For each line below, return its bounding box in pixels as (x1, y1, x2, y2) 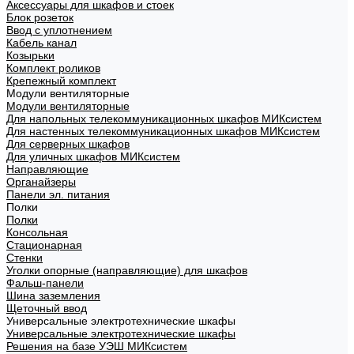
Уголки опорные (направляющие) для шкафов (6, 264, 247, 277)
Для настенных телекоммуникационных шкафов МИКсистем (6, 125, 320, 137)
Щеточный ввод (6, 302, 87, 314)
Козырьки (6, 49, 55, 62)
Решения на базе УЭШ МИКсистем (6, 340, 187, 352)
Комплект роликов (6, 62, 100, 74)
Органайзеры (6, 175, 76, 188)
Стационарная (6, 239, 82, 251)
